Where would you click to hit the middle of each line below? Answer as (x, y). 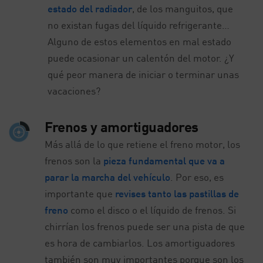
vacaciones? (74, 90)
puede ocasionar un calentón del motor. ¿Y (141, 58)
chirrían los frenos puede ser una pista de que (145, 226)
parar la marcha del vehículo (108, 177)
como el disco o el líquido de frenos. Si (152, 210)
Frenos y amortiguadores (122, 126)
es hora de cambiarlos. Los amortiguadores (140, 242)
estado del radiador (90, 8)
